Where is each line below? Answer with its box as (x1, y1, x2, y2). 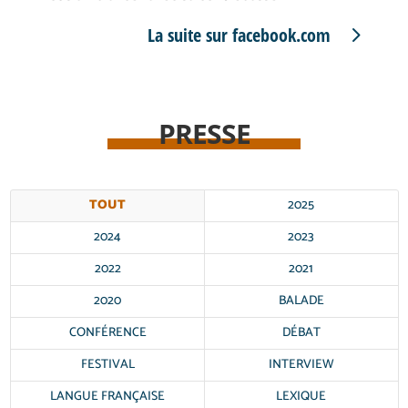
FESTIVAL (80, 353, 135, 375)
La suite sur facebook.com (148, 22, 331, 47)
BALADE (278, 290, 324, 311)
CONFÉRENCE (68, 321, 147, 343)
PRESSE (158, 114, 250, 152)
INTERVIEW (268, 353, 334, 375)
